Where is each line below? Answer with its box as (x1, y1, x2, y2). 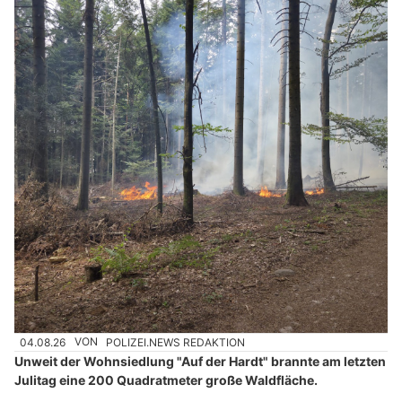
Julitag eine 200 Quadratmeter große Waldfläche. (14, 371, 318, 388)
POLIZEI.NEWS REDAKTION (106, 335, 246, 349)
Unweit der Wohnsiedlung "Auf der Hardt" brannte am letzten (14, 353, 386, 369)
